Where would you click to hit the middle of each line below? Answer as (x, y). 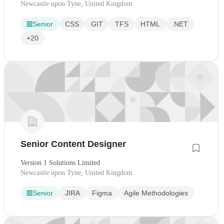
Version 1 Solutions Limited (60, 163)
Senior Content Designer (73, 144)
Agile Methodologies (156, 193)
